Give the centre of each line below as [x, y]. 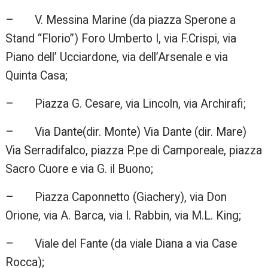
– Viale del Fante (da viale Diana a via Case [121, 244]
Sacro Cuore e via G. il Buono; [80, 169]
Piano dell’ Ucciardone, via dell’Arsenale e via [117, 57]
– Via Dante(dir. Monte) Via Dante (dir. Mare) [126, 132]
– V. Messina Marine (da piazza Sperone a [121, 20]
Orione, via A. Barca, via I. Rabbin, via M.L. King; [124, 216]
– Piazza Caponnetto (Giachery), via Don [116, 197]
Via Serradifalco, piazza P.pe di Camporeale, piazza [134, 151]
